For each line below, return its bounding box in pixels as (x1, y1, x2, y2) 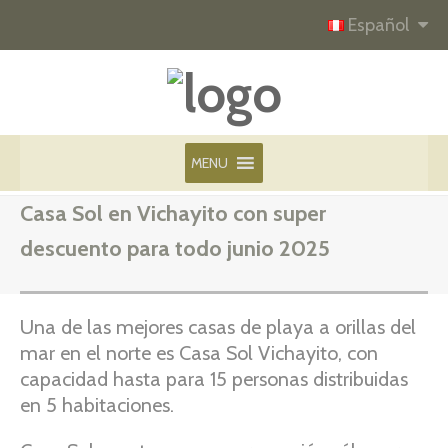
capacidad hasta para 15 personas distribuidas (20, 367, 408, 391)
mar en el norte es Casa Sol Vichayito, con (20, 341, 378, 365)
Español (344, 14, 413, 36)
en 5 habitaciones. (20, 393, 174, 417)
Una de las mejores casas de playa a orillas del (20, 315, 416, 339)
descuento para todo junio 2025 (20, 235, 330, 262)
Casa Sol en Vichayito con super (20, 200, 326, 227)
